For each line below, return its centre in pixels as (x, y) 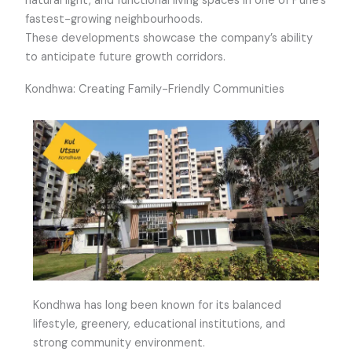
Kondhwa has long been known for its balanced (158, 306)
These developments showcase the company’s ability (169, 38)
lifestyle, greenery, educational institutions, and (159, 324)
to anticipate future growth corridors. (126, 57)
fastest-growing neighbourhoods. (114, 20)
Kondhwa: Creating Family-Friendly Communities (155, 90)
